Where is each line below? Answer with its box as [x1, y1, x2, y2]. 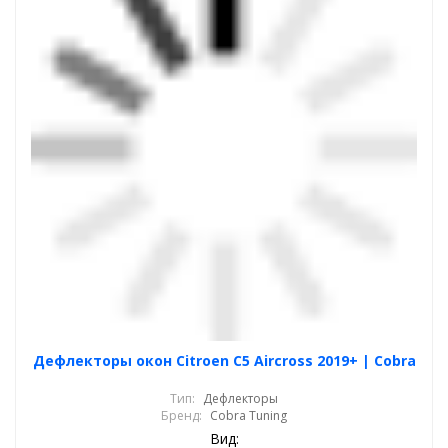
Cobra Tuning [210, 407, 287, 424]
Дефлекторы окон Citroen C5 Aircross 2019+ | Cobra [32, 351, 416, 370]
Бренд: [161, 407, 202, 424]
